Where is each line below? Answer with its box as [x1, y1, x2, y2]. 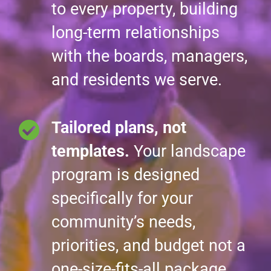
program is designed [51, 165, 200, 184]
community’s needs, [51, 212, 195, 232]
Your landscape [129, 142, 246, 161]
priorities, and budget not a [51, 236, 246, 255]
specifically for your [51, 189, 193, 208]
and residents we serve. [51, 70, 222, 90]
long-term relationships [51, 23, 220, 42]
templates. [51, 142, 129, 161]
